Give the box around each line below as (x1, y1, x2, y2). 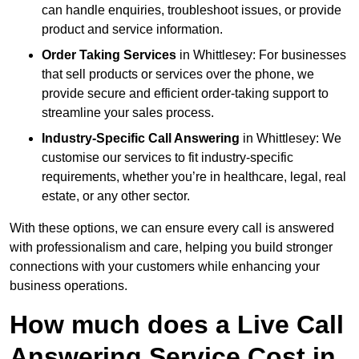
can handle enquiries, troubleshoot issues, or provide (42, 3, 341, 18)
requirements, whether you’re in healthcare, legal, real (42, 170, 346, 184)
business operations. (10, 279, 127, 293)
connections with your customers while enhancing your (10, 260, 320, 274)
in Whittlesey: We (240, 131, 341, 146)
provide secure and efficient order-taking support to (42, 87, 329, 101)
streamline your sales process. (42, 106, 214, 120)
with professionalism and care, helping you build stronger (10, 240, 333, 255)
